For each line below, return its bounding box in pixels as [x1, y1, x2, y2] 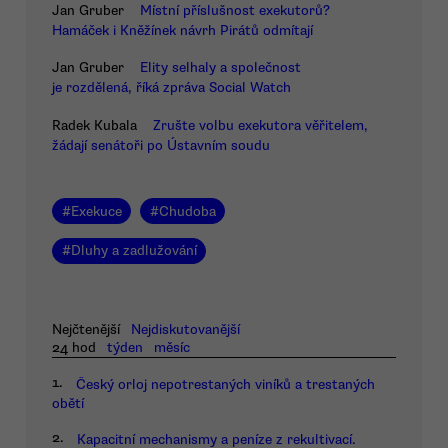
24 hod [52, 338, 96, 356]
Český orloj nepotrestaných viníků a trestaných [76, 376, 375, 394]
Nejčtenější [52, 320, 120, 338]
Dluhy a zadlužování [70, 242, 197, 260]
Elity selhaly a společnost [140, 59, 301, 77]
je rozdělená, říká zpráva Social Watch [52, 79, 291, 97]
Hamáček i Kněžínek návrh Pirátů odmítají [52, 22, 313, 40]
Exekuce [70, 202, 122, 220]
